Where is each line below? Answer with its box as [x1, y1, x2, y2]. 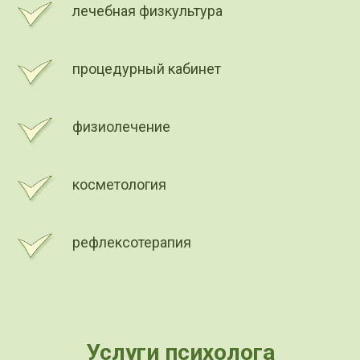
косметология [72, 175, 166, 193]
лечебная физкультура [72, 2, 223, 19]
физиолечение [72, 117, 170, 135]
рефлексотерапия [72, 233, 191, 251]
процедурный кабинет [72, 59, 221, 77]
